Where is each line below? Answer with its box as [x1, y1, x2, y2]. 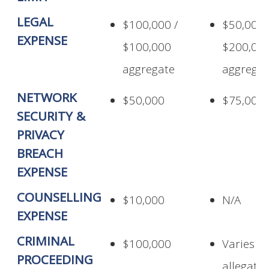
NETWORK [17, 89, 77, 110]
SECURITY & [17, 107, 86, 129]
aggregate [122, 61, 175, 81]
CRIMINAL [17, 232, 75, 254]
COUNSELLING [17, 189, 102, 210]
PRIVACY [17, 126, 65, 148]
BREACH [17, 145, 64, 166]
